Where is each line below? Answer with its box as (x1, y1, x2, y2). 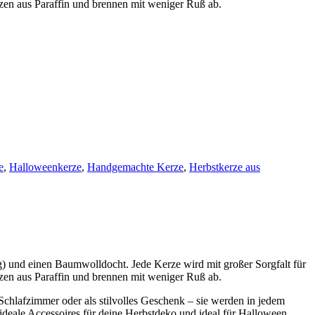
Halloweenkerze (9, 160, 82, 173)
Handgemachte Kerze (87, 160, 184, 173)
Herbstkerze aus (189, 160, 260, 173)
